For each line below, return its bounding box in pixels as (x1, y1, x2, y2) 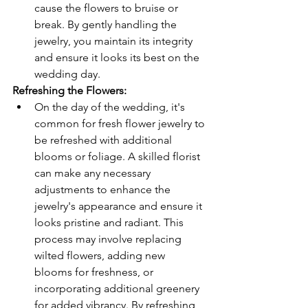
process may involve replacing (34, 232, 184, 245)
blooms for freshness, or (34, 265, 156, 278)
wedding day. (34, 67, 100, 80)
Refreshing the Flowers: (12, 84, 129, 97)
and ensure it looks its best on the (34, 51, 202, 64)
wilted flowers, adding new (34, 249, 168, 262)
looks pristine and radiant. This (34, 216, 186, 229)
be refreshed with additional (34, 133, 175, 146)
